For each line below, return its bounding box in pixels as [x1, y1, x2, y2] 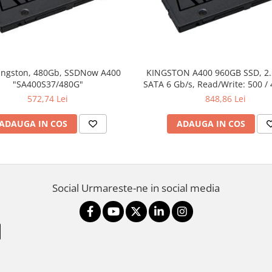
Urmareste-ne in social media [81, 181, 220, 195]
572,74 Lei [27, 93, 68, 105]
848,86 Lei [205, 93, 246, 105]
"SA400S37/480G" [12, 78, 83, 90]
